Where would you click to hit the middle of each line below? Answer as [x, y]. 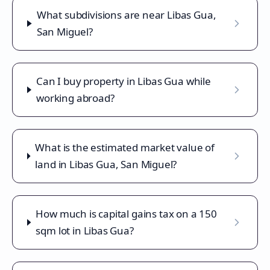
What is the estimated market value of [125, 147]
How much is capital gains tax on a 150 [126, 214]
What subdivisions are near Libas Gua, [126, 15]
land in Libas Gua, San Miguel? [106, 164]
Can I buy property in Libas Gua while [124, 81]
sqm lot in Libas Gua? [85, 231]
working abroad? [75, 98]
